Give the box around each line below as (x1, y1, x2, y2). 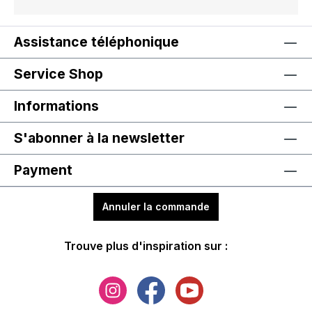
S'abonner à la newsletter (14, 130, 185, 146)
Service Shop (14, 65, 103, 82)
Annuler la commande (102, 201, 210, 212)
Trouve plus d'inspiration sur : (63, 239, 228, 253)
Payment (14, 162, 72, 178)
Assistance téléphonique (14, 33, 179, 50)
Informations (14, 97, 99, 114)
